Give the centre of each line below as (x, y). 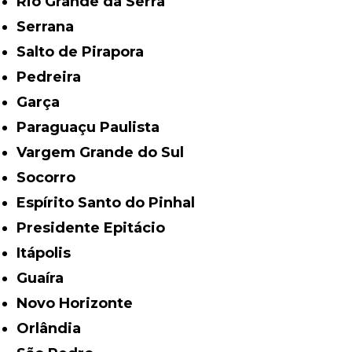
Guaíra (46, 279)
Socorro (51, 178)
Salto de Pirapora (85, 52)
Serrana (50, 27)
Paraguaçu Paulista (93, 128)
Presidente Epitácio (96, 228)
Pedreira (54, 77)
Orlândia (55, 329)
